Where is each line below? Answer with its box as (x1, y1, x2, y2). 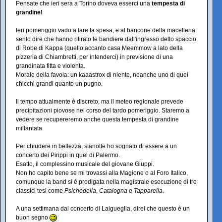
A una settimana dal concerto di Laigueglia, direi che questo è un (16, 205, 190, 212)
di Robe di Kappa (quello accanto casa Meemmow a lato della (16, 45, 183, 52)
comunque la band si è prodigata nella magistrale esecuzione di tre (16, 178, 197, 185)
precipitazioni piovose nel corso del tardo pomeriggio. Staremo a (16, 107, 189, 114)
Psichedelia (64, 187, 96, 194)
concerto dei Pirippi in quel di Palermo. (16, 152, 120, 159)
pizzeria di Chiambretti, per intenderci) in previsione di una (16, 54, 173, 60)
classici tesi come (16, 187, 64, 194)
